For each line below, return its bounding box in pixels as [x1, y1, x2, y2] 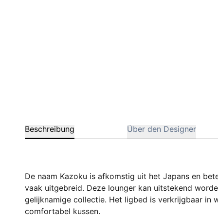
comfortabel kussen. [25, 206, 101, 216]
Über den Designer [127, 124, 196, 134]
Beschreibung [25, 124, 75, 134]
